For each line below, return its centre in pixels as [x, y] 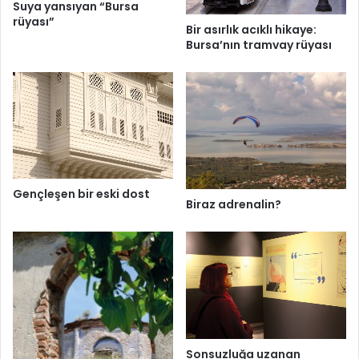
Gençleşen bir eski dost [81, 194]
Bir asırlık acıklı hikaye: [251, 29]
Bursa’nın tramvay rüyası [259, 44]
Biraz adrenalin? [234, 205]
